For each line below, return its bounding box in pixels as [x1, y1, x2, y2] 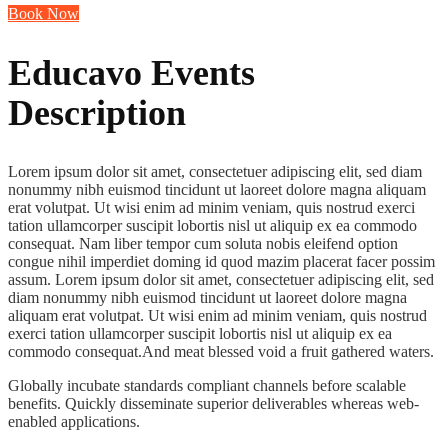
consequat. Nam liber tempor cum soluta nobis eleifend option [8, 234, 398, 252]
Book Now [8, 4, 79, 22]
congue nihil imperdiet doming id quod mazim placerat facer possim [8, 252, 435, 270]
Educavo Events [8, 52, 255, 93]
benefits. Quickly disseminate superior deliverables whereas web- [8, 394, 419, 412]
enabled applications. [8, 412, 140, 430]
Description [8, 92, 186, 133]
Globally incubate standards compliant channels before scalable [8, 376, 406, 394]
